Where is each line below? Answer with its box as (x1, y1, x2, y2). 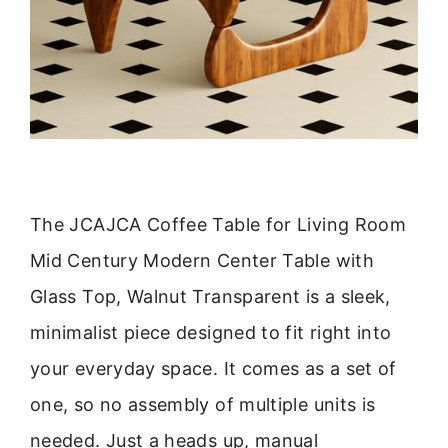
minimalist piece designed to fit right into (30, 321, 392, 343)
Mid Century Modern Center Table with (30, 249, 374, 271)
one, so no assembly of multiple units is (30, 393, 376, 415)
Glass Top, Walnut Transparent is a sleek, (30, 285, 391, 307)
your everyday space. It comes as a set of (30, 357, 397, 379)
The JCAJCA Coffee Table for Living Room (30, 213, 407, 235)
